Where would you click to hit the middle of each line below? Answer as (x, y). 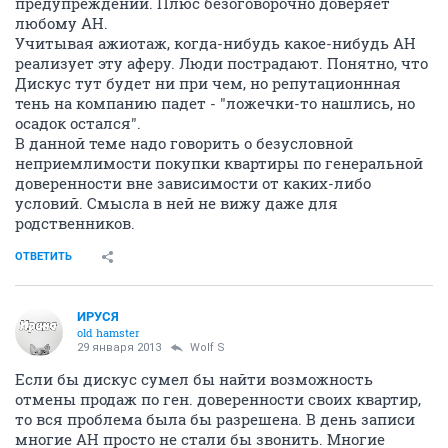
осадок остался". (78, 123)
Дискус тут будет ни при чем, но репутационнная (208, 83)
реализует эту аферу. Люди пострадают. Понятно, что (221, 63)
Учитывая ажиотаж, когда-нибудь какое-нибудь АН (215, 43)
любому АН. (61, 23)
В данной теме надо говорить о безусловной (184, 143)
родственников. (75, 223)
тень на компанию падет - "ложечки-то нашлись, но (215, 103)
